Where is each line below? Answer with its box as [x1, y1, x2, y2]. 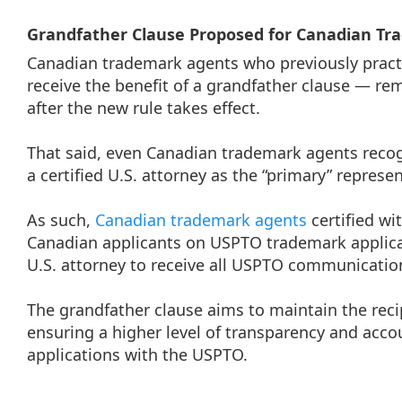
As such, [27, 209, 95, 231]
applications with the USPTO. [27, 344, 252, 365]
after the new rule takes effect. [27, 97, 265, 118]
